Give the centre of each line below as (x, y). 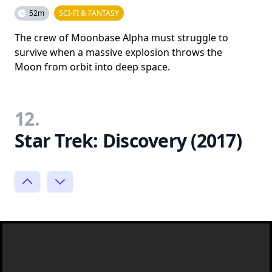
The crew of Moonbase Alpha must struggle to (121, 38)
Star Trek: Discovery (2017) (128, 141)
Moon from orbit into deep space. (92, 67)
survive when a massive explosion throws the (118, 52)
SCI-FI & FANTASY (89, 13)
